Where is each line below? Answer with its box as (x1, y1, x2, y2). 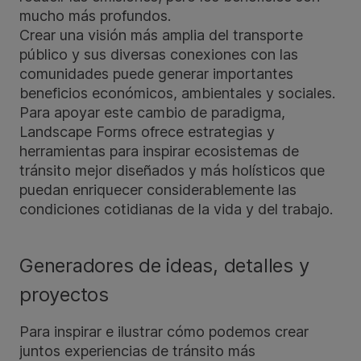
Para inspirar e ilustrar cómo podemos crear (19, 323, 309, 340)
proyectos (19, 283, 109, 306)
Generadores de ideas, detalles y (19, 254, 309, 277)
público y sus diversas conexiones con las (19, 46, 298, 63)
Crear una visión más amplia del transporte (19, 27, 303, 44)
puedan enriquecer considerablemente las (19, 181, 297, 198)
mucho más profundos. (19, 7, 171, 24)
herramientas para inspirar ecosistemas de (19, 143, 299, 160)
